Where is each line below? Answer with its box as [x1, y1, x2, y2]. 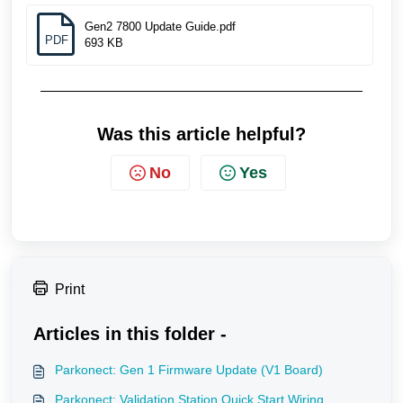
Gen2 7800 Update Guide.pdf [85, 20, 236, 33]
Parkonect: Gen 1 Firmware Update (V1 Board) [55, 363, 323, 377]
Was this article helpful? [97, 124, 306, 144]
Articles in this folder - [33, 324, 227, 344]
